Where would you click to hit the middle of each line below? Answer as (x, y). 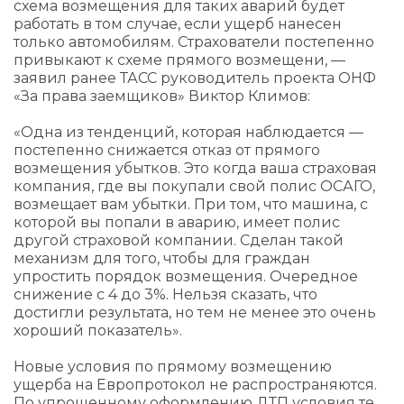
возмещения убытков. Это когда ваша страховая (195, 168)
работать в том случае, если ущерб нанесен (178, 24)
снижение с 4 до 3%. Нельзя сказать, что (165, 294)
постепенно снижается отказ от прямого (167, 150)
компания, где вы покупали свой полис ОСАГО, (194, 186)
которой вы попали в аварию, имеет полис (177, 222)
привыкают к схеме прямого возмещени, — (179, 60)
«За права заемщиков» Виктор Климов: (162, 96)
